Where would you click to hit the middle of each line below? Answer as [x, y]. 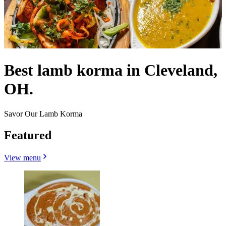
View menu [22, 157]
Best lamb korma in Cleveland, [111, 70]
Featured [28, 135]
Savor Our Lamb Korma [43, 114]
